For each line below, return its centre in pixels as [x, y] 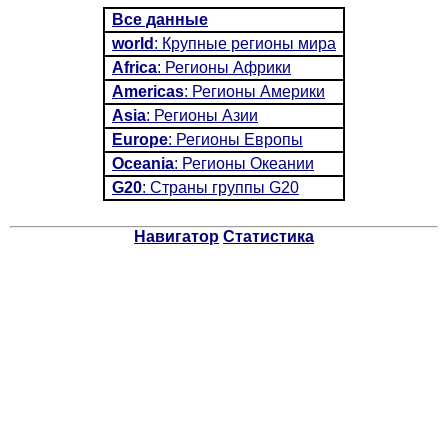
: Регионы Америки [254, 91]
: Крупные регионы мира [245, 43]
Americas [148, 91]
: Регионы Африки [224, 67]
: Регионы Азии [202, 115]
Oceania [143, 163]
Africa [134, 67]
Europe [140, 139]
